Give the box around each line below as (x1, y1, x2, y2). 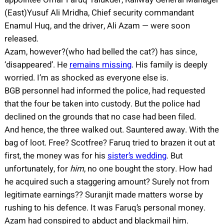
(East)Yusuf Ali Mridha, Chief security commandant (4, 6, 194, 19)
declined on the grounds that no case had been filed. (4, 110, 196, 123)
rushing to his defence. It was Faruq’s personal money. (4, 201, 205, 214)
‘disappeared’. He (4, 58, 69, 71)
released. (4, 32, 38, 45)
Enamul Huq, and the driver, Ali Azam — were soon (4, 19, 190, 32)
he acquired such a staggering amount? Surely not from (4, 175, 209, 188)
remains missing (69, 58, 131, 71)
